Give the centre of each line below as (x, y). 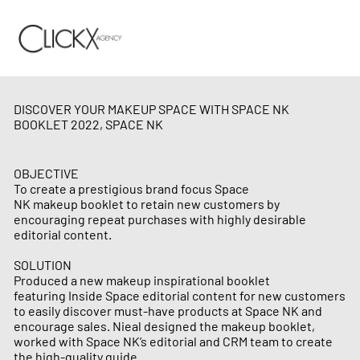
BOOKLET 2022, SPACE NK (89, 125)
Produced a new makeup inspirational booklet (142, 280)
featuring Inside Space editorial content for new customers (180, 295)
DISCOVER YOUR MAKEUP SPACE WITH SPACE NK (152, 109)
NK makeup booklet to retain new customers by (147, 203)
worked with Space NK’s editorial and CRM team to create (174, 341)
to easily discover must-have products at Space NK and (168, 310)
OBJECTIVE (47, 173)
